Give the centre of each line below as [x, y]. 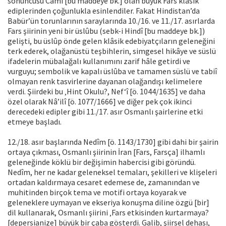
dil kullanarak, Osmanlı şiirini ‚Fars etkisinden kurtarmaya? [108, 213]
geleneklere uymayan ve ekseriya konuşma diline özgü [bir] [108, 203]
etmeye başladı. [35, 122]
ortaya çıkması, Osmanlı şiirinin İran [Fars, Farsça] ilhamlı [106, 152]
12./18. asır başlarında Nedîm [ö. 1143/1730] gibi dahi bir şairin [113, 142]
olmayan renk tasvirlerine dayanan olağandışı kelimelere [105, 81]
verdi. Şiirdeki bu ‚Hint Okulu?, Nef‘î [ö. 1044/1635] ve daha [106, 92]
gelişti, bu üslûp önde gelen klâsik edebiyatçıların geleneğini [111, 41]
